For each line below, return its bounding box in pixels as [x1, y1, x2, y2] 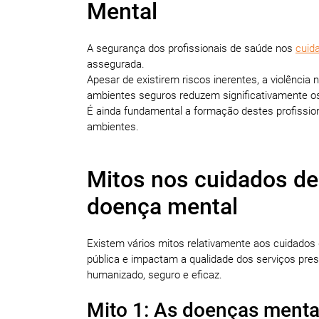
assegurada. [87, 57, 147, 70]
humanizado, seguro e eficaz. [87, 268, 222, 281]
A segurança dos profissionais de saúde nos [87, 41, 296, 55]
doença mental [87, 192, 244, 220]
